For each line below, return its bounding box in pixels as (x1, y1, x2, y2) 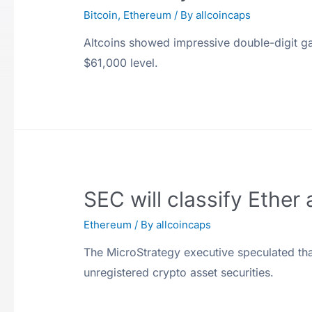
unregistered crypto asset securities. (84, 265, 274, 280)
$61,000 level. (84, 56, 159, 70)
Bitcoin (84, 8, 118, 22)
